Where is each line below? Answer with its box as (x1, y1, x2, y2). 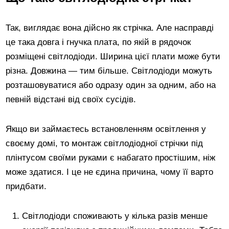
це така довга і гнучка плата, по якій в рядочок (6, 37, 191, 47)
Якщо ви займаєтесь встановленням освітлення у (6, 124, 207, 134)
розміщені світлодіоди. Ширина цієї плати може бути (6, 51, 221, 61)
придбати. (6, 181, 47, 191)
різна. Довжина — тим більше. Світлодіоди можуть (6, 65, 213, 76)
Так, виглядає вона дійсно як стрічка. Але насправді (6, 22, 214, 33)
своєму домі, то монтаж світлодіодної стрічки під (6, 138, 203, 148)
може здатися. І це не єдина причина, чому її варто (6, 167, 214, 177)
